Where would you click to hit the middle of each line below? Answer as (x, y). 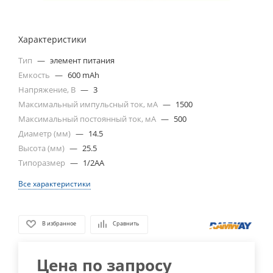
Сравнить (126, 224)
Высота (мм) (42, 148)
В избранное (59, 224)
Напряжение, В (48, 89)
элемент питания (82, 60)
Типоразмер (43, 162)
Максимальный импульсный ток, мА (89, 104)
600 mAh (83, 75)
